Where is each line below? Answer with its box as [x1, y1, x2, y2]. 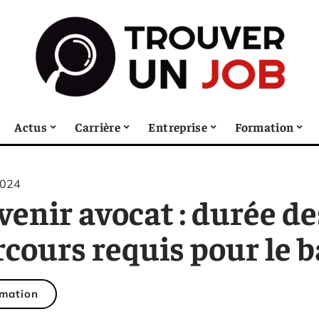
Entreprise [148, 118, 207, 135]
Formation [235, 118, 294, 135]
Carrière [75, 118, 121, 135]
